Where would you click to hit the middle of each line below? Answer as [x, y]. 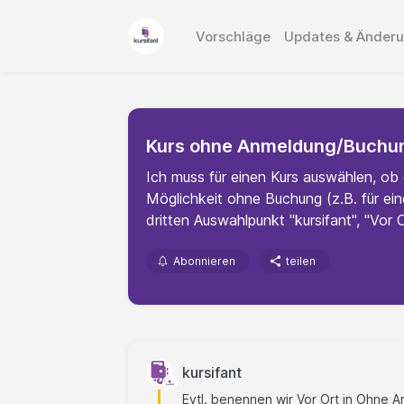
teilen [301, 261]
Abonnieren [204, 261]
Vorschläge [233, 36]
